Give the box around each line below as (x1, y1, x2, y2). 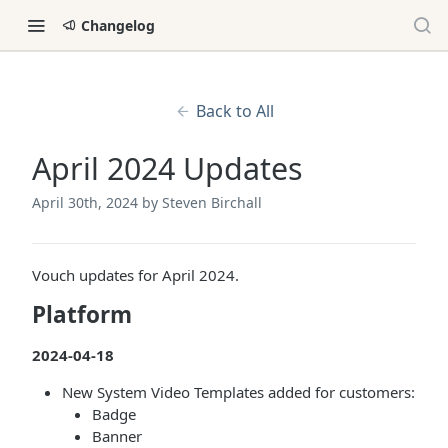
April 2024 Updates (32, 148, 303, 189)
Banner (92, 426, 142, 446)
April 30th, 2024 (32, 193, 138, 212)
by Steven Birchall (142, 193, 262, 212)
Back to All (195, 100, 274, 122)
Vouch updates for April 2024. (32, 265, 239, 285)
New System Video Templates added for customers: (62, 382, 415, 402)
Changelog (81, 15, 155, 35)
